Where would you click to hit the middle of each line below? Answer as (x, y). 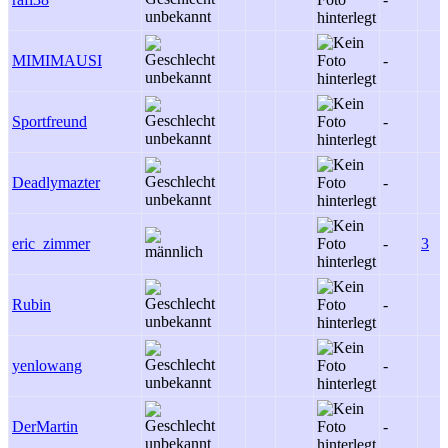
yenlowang (47, 365)
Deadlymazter (56, 182)
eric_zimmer (51, 243)
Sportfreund (49, 121)
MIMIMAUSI (57, 60)
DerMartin (45, 426)
